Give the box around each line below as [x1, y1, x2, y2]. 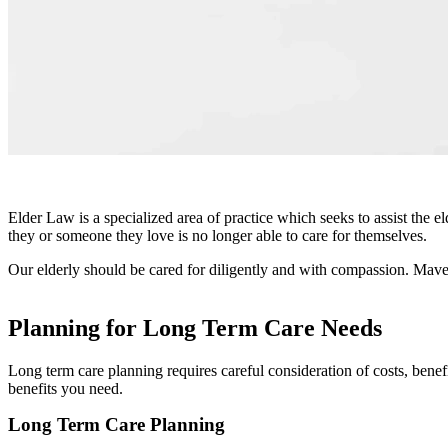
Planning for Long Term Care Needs [8, 314, 382, 341]
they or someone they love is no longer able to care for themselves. [8, 227, 427, 244]
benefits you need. [8, 379, 123, 397]
